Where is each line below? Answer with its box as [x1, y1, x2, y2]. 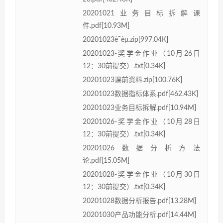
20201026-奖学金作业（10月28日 [83, 118, 200, 125]
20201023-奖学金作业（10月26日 [83, 50, 200, 57]
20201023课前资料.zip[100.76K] [83, 76, 182, 84]
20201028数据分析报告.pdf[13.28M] [83, 197, 196, 205]
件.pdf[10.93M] [83, 22, 129, 29]
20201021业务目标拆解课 [83, 9, 200, 17]
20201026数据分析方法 [83, 144, 200, 152]
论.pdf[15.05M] [83, 157, 129, 164]
